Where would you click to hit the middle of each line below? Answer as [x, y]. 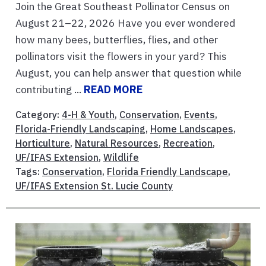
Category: [39, 114]
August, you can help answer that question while [129, 72]
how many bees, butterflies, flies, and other [117, 39]
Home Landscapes [192, 129]
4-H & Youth [88, 114]
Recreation [188, 143]
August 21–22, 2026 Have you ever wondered [126, 23]
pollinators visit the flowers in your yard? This [121, 56]
